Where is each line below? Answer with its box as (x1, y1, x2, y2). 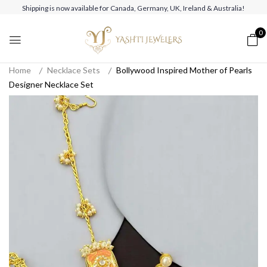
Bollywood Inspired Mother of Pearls (116, 65, 252, 75)
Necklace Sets (47, 65, 100, 75)
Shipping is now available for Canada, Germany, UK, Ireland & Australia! (22, 4, 245, 13)
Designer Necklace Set (9, 79, 94, 89)
